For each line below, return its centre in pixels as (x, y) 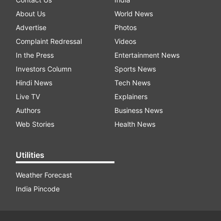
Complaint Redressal (49, 41)
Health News (135, 124)
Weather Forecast (44, 175)
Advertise (31, 28)
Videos (125, 41)
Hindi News (34, 83)
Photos (126, 28)
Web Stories (35, 124)
